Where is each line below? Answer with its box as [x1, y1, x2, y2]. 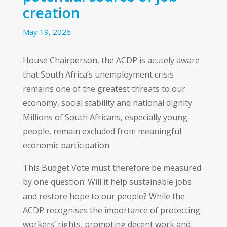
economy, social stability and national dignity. [22, 97, 194, 108]
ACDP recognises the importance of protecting [22, 204, 200, 216]
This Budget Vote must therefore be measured [22, 162, 201, 173]
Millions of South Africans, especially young [22, 111, 187, 123]
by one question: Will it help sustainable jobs [22, 176, 192, 187]
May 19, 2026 [22, 26, 71, 37]
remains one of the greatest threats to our [22, 83, 185, 94]
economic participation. [22, 139, 111, 151]
